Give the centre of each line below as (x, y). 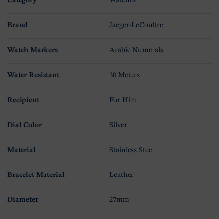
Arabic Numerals (136, 50)
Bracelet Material (36, 175)
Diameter (23, 200)
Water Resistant (33, 75)
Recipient (23, 100)
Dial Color (24, 125)
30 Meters (125, 75)
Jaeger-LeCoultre (136, 25)
